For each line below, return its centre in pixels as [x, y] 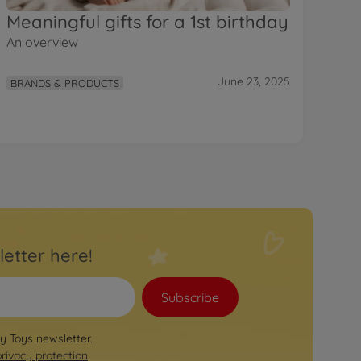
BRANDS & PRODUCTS [65, 83]
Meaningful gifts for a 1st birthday [147, 21]
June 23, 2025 [254, 82]
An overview [42, 41]
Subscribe [190, 297]
